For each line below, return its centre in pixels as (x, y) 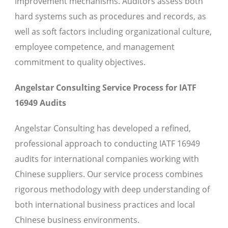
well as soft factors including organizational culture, (113, 32)
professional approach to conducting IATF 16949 (107, 144)
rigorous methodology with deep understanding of (112, 190)
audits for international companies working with (107, 159)
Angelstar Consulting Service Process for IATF (106, 88)
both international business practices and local (105, 205)
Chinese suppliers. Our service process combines (109, 174)
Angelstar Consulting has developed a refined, (103, 129)
